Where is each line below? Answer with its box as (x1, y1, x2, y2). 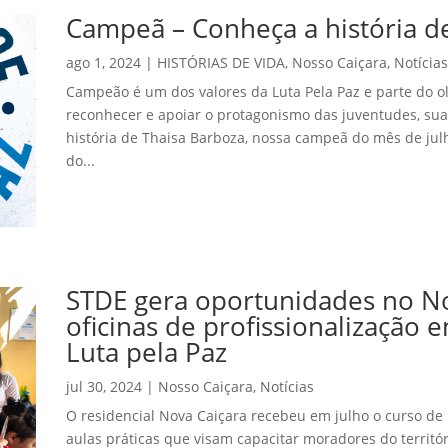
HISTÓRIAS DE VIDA (156, 53, 285, 73)
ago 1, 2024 (65, 53, 141, 73)
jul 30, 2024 (65, 376, 142, 396)
